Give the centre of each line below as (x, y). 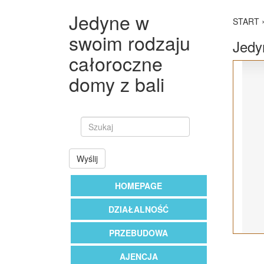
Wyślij (87, 159)
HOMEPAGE (139, 186)
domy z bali (117, 84)
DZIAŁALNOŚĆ (139, 209)
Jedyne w (109, 22)
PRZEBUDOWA (139, 233)
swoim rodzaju (130, 42)
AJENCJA (138, 256)
